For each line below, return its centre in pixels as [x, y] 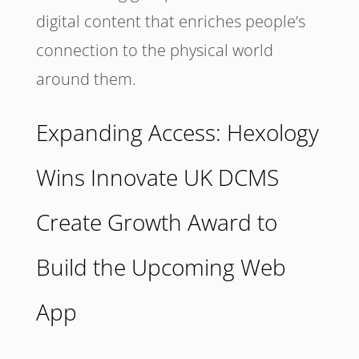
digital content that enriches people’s [170, 22]
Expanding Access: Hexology [177, 133]
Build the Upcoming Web [161, 267]
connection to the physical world [154, 50]
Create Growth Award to [156, 222]
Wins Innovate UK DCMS [157, 177]
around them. [86, 79]
